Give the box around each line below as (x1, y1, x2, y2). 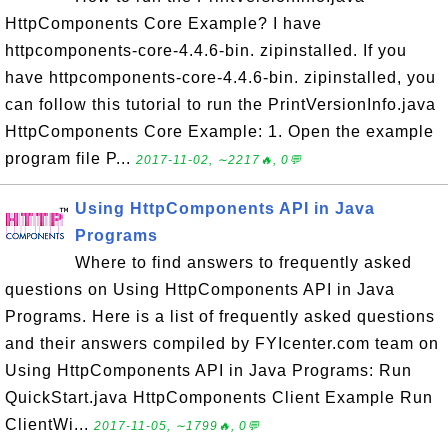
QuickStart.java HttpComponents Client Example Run (5, 389, 433, 406)
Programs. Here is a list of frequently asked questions (5, 308, 435, 325)
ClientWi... (5, 416, 94, 433)
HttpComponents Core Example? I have (5, 15, 322, 32)
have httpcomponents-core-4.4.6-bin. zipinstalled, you (5, 69, 436, 86)
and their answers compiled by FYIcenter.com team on (5, 335, 439, 352)
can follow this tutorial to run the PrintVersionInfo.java (5, 96, 436, 113)
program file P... (5, 150, 136, 167)
